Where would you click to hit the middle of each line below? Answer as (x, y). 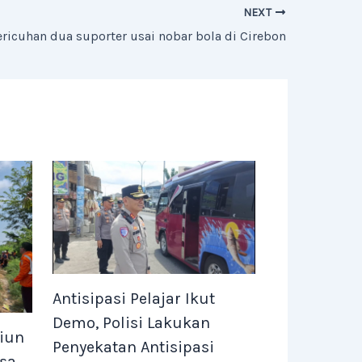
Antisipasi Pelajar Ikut (133, 299)
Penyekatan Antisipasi (133, 347)
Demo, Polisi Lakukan (131, 323)
